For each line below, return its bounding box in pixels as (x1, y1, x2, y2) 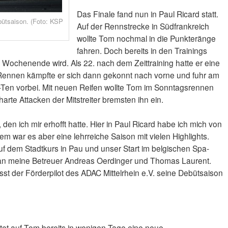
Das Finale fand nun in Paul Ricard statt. (76, 8, 218, 20)
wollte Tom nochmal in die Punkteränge (76, 33, 216, 44)
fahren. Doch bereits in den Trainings (76, 45, 207, 56)
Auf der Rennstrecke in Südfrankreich (76, 20, 209, 32)
